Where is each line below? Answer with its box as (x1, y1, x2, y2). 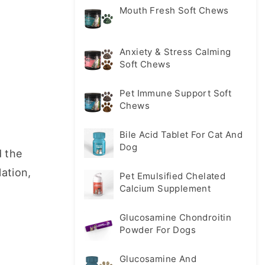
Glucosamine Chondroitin (119, 212, 232, 223)
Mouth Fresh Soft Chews (119, 5, 229, 16)
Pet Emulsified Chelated (119, 170, 226, 182)
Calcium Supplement (119, 183, 211, 194)
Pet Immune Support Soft (119, 88, 232, 99)
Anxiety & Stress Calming (119, 46, 231, 57)
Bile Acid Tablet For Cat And (119, 129, 243, 140)
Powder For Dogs (119, 224, 196, 235)
